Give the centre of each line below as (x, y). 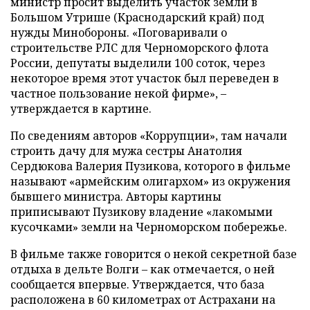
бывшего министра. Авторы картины (116, 197)
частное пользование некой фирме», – (118, 93)
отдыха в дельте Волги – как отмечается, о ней (143, 269)
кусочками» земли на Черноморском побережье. (149, 227)
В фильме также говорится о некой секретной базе (154, 254)
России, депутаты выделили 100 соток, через (138, 63)
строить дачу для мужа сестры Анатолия (126, 151)
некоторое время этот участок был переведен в (145, 78)
